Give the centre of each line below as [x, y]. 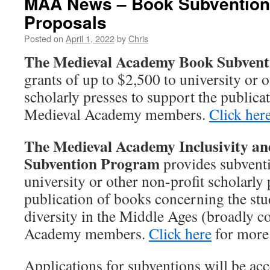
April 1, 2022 [90, 38]
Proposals [65, 22]
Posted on [44, 38]
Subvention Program [92, 163]
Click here [180, 233]
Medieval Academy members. [117, 114]
